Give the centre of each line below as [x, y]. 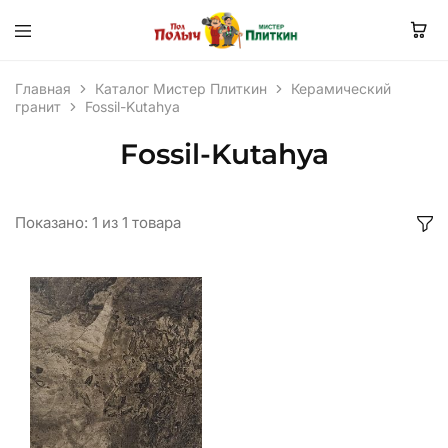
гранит [38, 106]
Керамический [341, 88]
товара [156, 222]
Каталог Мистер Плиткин [181, 88]
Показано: [51, 222]
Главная [43, 88]
